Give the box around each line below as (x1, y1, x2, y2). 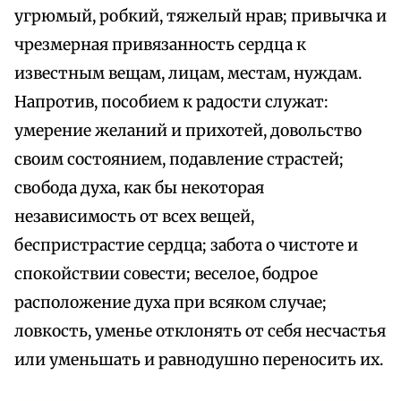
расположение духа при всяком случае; (14, 293, 327, 313)
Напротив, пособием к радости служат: (14, 92, 328, 113)
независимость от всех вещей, (14, 207, 254, 227)
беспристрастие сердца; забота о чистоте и (14, 235, 358, 256)
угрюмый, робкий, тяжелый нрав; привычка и (14, 6, 387, 27)
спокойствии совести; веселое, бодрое (14, 264, 318, 285)
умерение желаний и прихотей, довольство (14, 121, 362, 141)
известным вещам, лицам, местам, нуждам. (14, 64, 362, 84)
